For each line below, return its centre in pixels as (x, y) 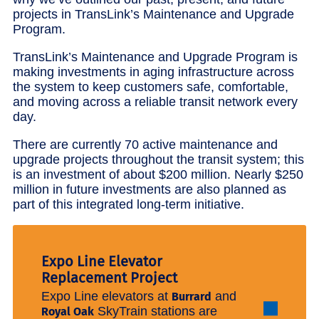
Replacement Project (109, 277)
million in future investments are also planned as (150, 189)
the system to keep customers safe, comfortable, (151, 87)
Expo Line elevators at (106, 297)
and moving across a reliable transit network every (155, 101)
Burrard (191, 297)
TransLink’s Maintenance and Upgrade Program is (155, 57)
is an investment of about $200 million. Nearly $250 (158, 174)
